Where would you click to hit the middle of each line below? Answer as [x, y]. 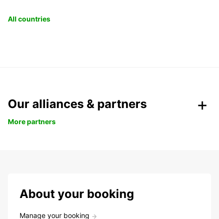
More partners [32, 122]
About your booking [77, 194]
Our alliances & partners [77, 104]
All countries [29, 19]
